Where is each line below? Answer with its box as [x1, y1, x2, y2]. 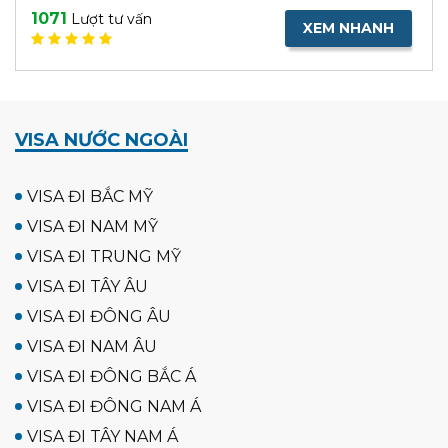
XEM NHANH [303, 18, 394, 37]
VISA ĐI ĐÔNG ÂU [27, 306, 171, 326]
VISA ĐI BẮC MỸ [27, 186, 153, 206]
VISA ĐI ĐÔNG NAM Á [27, 396, 201, 416]
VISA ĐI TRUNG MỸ [27, 246, 181, 266]
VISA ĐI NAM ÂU [27, 336, 157, 356]
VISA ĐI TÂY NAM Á [27, 426, 178, 446]
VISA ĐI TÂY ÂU [27, 276, 148, 296]
